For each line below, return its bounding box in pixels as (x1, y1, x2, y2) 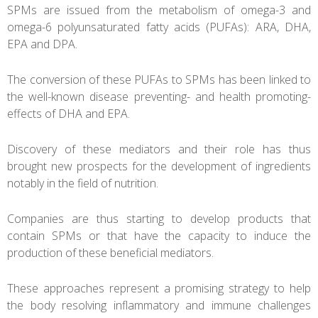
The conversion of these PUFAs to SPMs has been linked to (7, 71, 311, 87)
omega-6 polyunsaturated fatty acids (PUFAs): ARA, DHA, (7, 18, 311, 35)
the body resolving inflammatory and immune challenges (7, 297, 311, 313)
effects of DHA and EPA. (7, 105, 130, 121)
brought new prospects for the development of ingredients (7, 158, 311, 174)
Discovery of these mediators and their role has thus (7, 141, 311, 157)
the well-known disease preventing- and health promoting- (7, 88, 311, 104)
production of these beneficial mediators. (7, 244, 214, 261)
